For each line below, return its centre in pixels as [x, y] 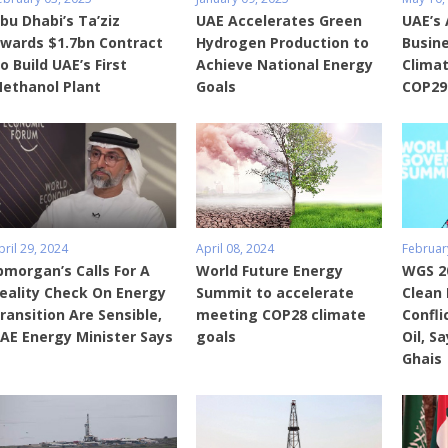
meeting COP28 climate [281, 315]
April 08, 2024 [235, 249]
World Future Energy [270, 271]
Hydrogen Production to [283, 43]
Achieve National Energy [285, 65]
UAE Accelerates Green [279, 21]
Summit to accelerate [275, 293]
